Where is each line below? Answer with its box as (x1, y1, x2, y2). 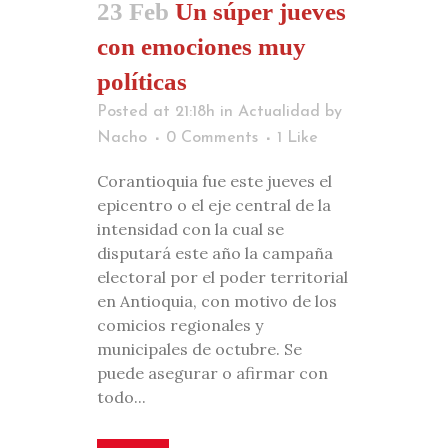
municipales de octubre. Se (97, 338, 302, 359)
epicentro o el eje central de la (97, 194, 331, 215)
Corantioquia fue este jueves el (97, 170, 332, 191)
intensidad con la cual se (97, 218, 284, 239)
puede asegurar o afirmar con (97, 362, 328, 383)
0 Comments (166, 129, 258, 146)
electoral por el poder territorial (97, 266, 348, 287)
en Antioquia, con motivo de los (97, 290, 337, 311)
